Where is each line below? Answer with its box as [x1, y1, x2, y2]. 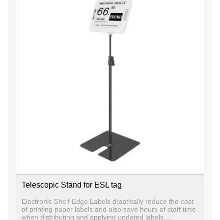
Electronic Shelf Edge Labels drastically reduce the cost [22, 197, 193, 205]
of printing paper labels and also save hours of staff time [22, 205, 196, 213]
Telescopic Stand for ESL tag [22, 180, 122, 189]
